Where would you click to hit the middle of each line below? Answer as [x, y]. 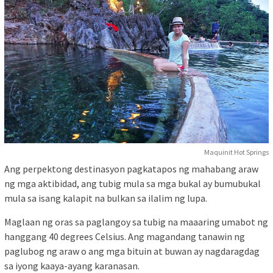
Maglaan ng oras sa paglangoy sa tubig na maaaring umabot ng [136, 222]
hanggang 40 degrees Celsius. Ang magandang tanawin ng [125, 236]
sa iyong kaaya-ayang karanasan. [72, 265]
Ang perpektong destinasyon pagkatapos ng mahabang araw [131, 168]
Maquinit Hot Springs [236, 152]
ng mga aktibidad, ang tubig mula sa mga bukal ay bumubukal [133, 183]
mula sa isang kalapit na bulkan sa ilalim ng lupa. [106, 198]
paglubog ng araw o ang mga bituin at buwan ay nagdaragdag [132, 251]
